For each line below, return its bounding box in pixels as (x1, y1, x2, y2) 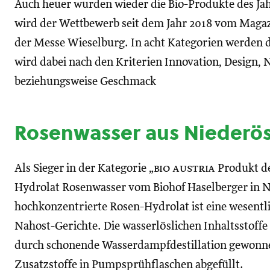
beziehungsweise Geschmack (14, 76, 156, 87)
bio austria (154, 163, 215, 174)
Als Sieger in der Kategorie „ (14, 163, 154, 174)
